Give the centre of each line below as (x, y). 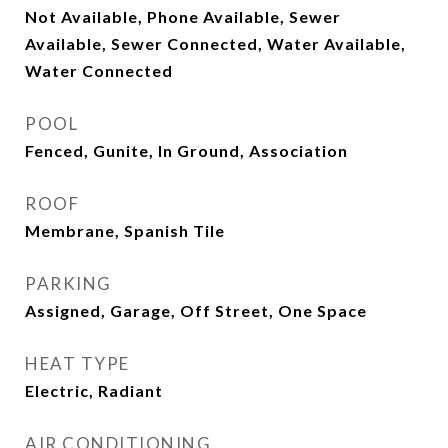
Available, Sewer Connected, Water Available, (215, 43)
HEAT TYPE (77, 363)
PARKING (68, 283)
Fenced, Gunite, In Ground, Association (186, 150)
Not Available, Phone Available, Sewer (183, 16)
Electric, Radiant (94, 390)
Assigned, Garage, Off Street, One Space (196, 310)
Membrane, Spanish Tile (125, 230)
